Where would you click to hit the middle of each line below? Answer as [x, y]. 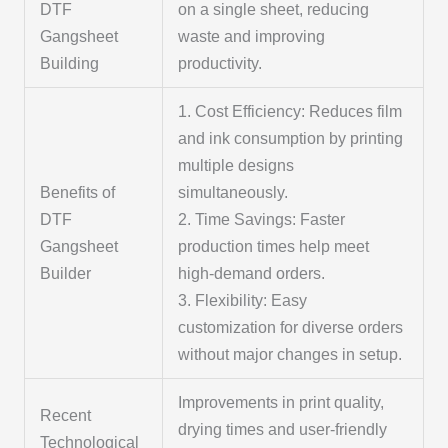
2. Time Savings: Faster [262, 219]
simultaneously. [233, 192]
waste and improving [252, 36]
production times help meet [274, 246]
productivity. [220, 63]
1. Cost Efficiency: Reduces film [290, 111]
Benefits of [78, 192]
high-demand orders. [252, 273]
